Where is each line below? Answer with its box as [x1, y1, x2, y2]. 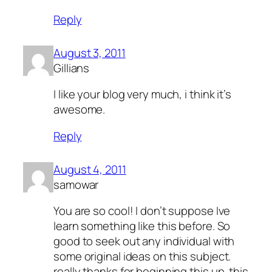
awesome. [53, 101, 106, 118]
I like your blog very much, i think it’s [53, 86, 231, 103]
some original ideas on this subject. [53, 248, 231, 265]
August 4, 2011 [53, 161, 126, 177]
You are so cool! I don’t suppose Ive [53, 203, 231, 219]
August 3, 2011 [53, 44, 126, 61]
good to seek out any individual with [53, 233, 235, 250]
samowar [53, 176, 99, 192]
